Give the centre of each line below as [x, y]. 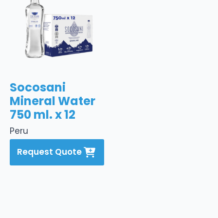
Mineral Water [53, 101]
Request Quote [49, 152]
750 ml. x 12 [43, 114]
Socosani [38, 87]
